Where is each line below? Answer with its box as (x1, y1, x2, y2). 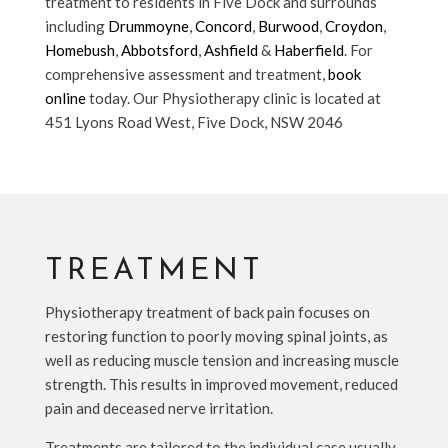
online (44, 88, 86, 107)
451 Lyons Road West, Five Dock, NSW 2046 (44, 112, 343, 131)
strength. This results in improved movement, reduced (44, 374, 398, 393)
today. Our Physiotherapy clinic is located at (85, 88, 381, 107)
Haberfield (273, 40, 344, 59)
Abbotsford (120, 40, 198, 59)
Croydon (324, 16, 383, 35)
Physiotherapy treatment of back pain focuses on (44, 302, 370, 321)
